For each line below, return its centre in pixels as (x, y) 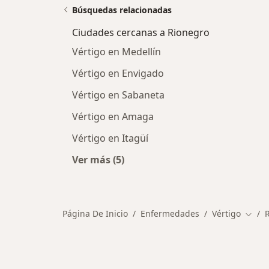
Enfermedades (170, 213)
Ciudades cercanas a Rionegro (141, 32)
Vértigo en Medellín (116, 51)
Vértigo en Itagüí (110, 138)
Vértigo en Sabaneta (118, 95)
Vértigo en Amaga (113, 116)
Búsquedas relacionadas (122, 10)
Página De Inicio (95, 213)
